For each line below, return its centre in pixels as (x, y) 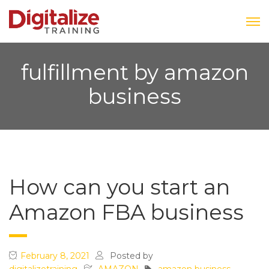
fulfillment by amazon (134, 73)
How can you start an (119, 187)
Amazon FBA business (126, 213)
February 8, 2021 (55, 256)
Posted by (131, 256)
